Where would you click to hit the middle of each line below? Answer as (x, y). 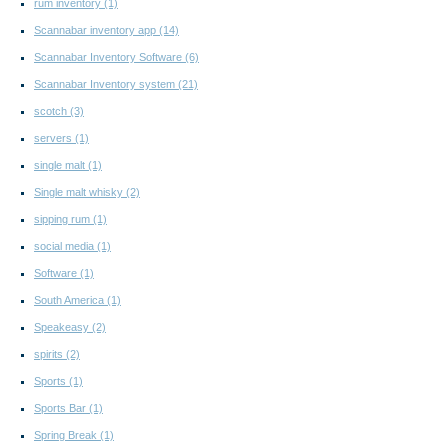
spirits (50, 354)
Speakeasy (63, 327)
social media (65, 246)
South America (70, 300)
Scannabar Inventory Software (109, 57)
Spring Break (67, 435)
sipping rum (63, 219)
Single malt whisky (80, 192)
